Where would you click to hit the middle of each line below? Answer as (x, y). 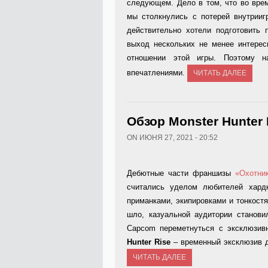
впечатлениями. (157, 73)
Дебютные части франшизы (181, 173)
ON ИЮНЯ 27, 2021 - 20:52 (172, 138)
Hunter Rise (149, 242)
